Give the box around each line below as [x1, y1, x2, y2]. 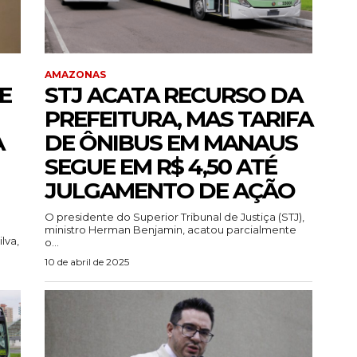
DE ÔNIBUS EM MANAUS [45, 129, 297, 157]
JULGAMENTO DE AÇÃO [45, 177, 295, 205]
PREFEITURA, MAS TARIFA [45, 105, 312, 133]
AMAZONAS [45, 69, 106, 81]
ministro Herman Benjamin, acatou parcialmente [45, 223, 296, 237]
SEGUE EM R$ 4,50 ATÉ [45, 153, 277, 181]
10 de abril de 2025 [45, 256, 129, 269]
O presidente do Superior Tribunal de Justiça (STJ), [45, 210, 304, 224]
